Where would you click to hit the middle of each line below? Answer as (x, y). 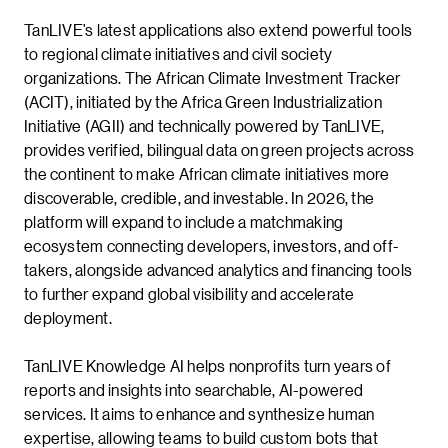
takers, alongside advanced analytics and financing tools (218, 269)
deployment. (68, 317)
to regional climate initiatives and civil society (178, 53)
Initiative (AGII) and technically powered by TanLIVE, (204, 125)
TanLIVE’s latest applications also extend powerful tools (218, 29)
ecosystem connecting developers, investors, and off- (211, 245)
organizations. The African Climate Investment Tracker (212, 77)
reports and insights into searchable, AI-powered (193, 389)
